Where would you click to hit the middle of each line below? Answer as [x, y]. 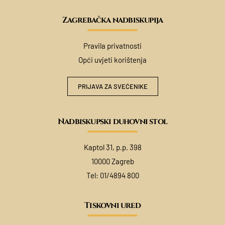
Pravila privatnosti [113, 46]
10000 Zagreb [113, 161]
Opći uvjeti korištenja [113, 60]
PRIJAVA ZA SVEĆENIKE [113, 87]
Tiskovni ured [113, 206]
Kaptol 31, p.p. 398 [113, 147]
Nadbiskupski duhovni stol [113, 122]
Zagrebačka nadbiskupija [113, 20]
